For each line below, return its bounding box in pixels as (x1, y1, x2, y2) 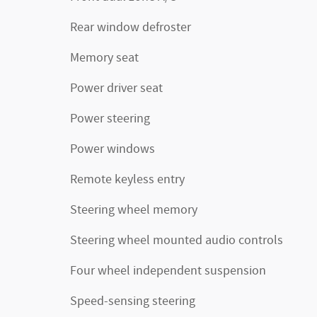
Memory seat (70, 50, 139, 67)
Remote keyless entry (70, 171, 185, 188)
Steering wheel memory (70, 202, 197, 219)
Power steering (70, 110, 150, 127)
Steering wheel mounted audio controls (70, 232, 283, 249)
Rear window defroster (70, 19, 191, 36)
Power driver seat (70, 80, 163, 97)
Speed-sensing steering (70, 293, 195, 310)
